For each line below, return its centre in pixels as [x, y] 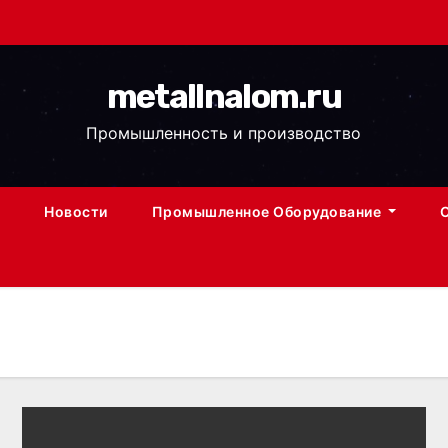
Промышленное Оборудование [268, 211]
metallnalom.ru [224, 96]
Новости [76, 211]
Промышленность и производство [224, 133]
